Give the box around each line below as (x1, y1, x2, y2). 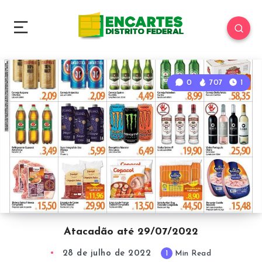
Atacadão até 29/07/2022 (64, 226, 198, 237)
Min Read (172, 249, 212, 257)
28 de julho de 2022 (62, 249, 151, 258)
